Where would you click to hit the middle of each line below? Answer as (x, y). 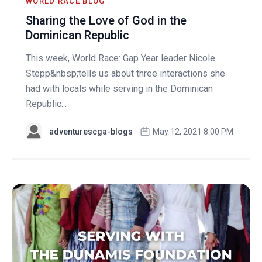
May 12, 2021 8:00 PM (193, 132)
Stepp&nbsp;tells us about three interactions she (125, 74)
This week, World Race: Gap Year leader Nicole (120, 58)
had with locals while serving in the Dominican (119, 89)
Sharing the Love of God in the (106, 21)
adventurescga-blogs (91, 132)
